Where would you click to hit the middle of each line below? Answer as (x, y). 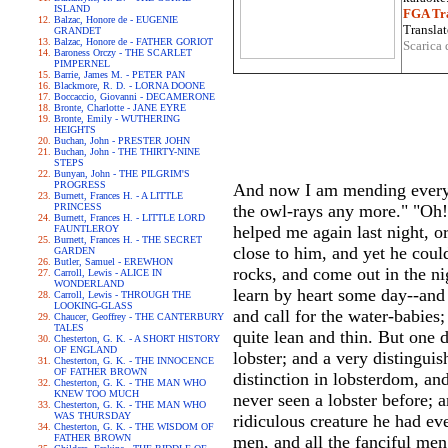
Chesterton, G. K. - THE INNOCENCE (134, 360)
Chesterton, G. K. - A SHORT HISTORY (137, 338)
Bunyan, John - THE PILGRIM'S (122, 173)
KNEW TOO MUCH (96, 393)
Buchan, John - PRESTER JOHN (122, 140)
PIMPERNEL (82, 63)
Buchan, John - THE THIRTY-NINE (127, 151)
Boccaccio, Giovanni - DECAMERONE (134, 96)
